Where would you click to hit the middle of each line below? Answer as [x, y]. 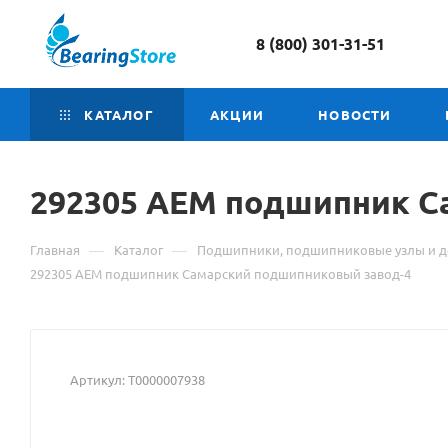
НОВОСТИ [355, 114]
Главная [55, 249]
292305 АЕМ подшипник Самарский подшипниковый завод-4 [220, 273]
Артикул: [97, 379]
